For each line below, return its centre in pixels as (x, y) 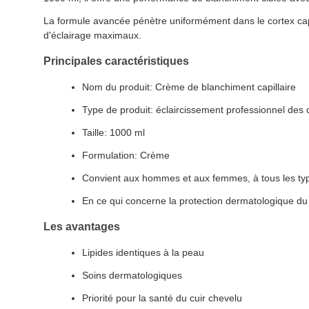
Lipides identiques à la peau (143, 252)
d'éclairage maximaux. (92, 35)
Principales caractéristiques (116, 61)
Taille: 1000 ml (113, 132)
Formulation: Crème (126, 155)
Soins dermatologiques (132, 275)
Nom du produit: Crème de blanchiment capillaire (189, 87)
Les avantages (82, 227)
